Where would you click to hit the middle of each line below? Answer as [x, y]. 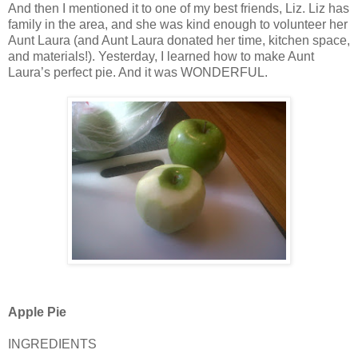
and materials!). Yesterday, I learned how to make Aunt [161, 56]
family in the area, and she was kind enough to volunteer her [178, 24]
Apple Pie [37, 312]
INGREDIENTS [52, 344]
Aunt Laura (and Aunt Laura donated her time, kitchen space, [179, 40]
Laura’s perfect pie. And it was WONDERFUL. [138, 72]
